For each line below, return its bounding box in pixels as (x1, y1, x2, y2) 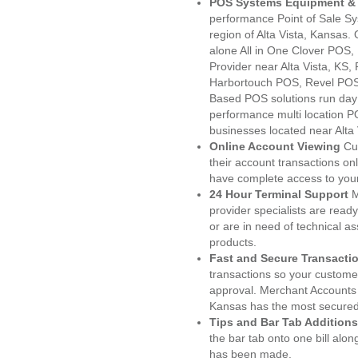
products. (209, 236, 257, 249)
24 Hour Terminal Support (209, 188, 348, 201)
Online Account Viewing (209, 140, 344, 153)
